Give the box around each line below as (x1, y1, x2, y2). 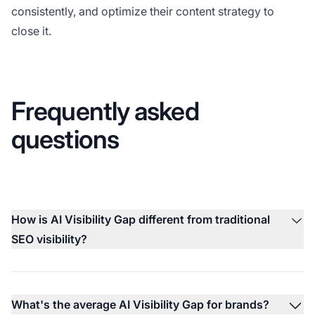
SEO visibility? (11, 231, 87, 246)
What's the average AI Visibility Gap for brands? (11, 297, 269, 311)
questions (11, 123, 119, 155)
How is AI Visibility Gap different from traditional (11, 212, 270, 226)
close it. (11, 23, 51, 38)
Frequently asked (11, 95, 199, 127)
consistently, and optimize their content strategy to (11, 4, 274, 18)
